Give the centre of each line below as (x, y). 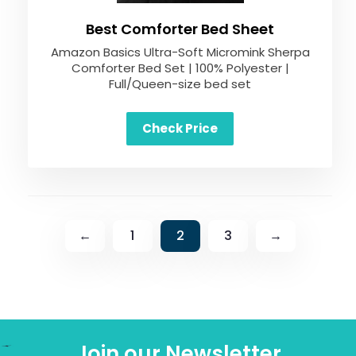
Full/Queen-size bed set (180, 84)
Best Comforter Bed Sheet (180, 29)
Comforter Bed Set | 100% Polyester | (180, 68)
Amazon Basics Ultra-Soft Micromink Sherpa (180, 52)
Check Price (180, 128)
